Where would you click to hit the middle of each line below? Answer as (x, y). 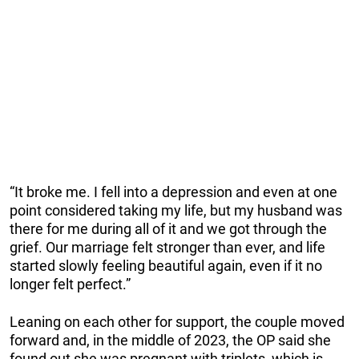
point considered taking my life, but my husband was (176, 211)
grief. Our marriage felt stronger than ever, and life (167, 248)
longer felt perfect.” (70, 284)
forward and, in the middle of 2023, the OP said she (170, 341)
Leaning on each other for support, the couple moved (177, 322)
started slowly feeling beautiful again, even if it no (166, 266)
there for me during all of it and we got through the (168, 229)
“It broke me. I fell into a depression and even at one (173, 192)
